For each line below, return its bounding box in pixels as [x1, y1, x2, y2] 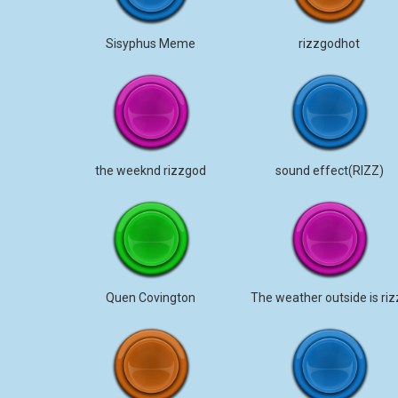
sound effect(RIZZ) [275, 163, 384, 178]
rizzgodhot [298, 36, 361, 51]
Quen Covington [106, 291, 196, 305]
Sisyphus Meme [106, 36, 196, 51]
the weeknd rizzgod [95, 163, 207, 178]
